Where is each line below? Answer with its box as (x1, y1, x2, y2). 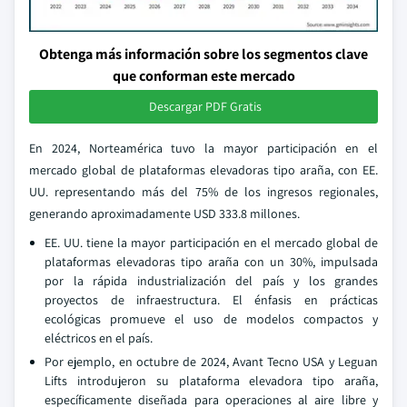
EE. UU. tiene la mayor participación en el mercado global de (45, 234, 378, 251)
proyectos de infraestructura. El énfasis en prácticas (45, 292, 378, 308)
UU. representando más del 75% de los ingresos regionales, (29, 184, 378, 200)
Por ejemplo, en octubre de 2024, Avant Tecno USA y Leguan (45, 353, 378, 370)
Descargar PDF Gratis (149, 98, 262, 114)
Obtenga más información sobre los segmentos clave (39, 45, 368, 64)
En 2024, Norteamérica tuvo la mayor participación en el (29, 140, 378, 156)
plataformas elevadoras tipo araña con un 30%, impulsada (45, 253, 378, 270)
